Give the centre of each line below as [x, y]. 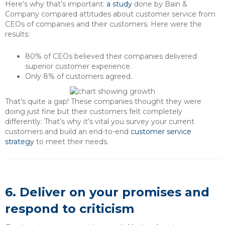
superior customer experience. [78, 66]
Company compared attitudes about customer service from [110, 14]
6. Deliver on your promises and [107, 192]
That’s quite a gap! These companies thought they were [103, 101]
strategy [20, 141]
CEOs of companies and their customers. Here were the [103, 24]
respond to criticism [70, 208]
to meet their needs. [71, 141]
